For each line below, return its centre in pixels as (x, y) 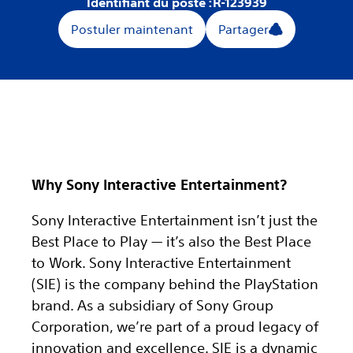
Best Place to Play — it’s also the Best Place (171, 241)
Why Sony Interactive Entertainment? (159, 185)
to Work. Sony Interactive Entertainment (161, 262)
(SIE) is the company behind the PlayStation (175, 284)
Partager (243, 29)
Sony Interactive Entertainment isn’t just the (175, 220)
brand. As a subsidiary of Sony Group (152, 305)
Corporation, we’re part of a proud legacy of (175, 326)
